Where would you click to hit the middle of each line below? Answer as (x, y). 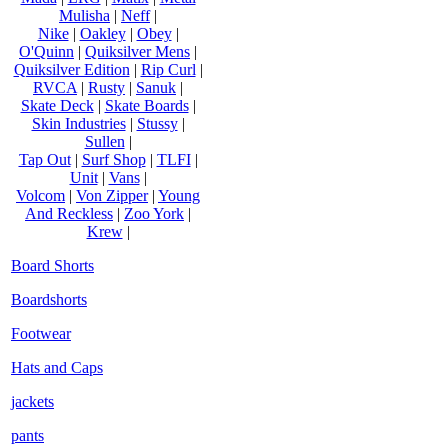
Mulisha (84, 15)
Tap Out (44, 159)
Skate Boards (146, 105)
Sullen (104, 141)
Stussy (157, 123)
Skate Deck (57, 105)
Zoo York (154, 213)
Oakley (102, 33)
